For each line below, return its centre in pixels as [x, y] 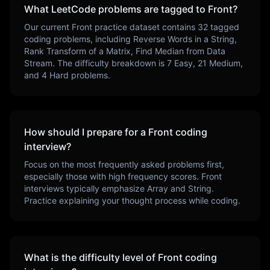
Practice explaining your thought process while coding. [132, 200]
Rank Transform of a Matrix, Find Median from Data [125, 51]
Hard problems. [79, 75]
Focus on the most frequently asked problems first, [124, 164]
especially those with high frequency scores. [113, 176]
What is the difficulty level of [91, 257]
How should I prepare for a [86, 132]
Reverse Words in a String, [185, 39]
